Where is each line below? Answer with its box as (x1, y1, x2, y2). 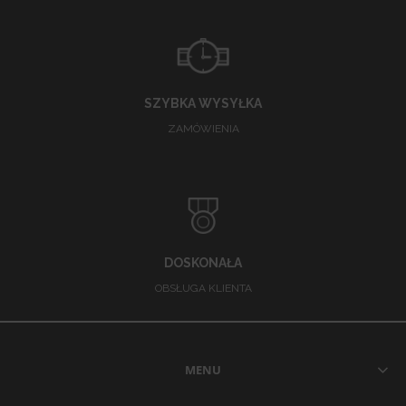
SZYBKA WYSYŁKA (144, 96, 262, 111)
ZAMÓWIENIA (167, 122, 239, 136)
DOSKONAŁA (164, 256, 242, 271)
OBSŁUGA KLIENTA (154, 282, 252, 295)
